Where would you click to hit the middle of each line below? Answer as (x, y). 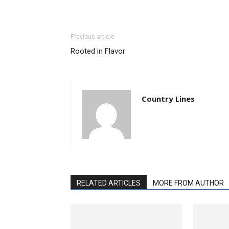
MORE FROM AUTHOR (188, 183)
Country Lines (168, 98)
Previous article (93, 37)
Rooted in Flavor (98, 51)
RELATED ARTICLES (109, 183)
